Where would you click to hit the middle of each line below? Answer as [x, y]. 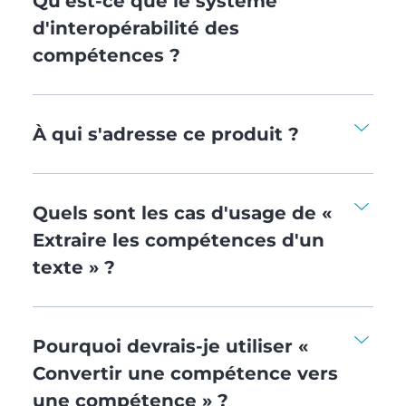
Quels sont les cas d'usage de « [182, 213]
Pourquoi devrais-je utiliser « [170, 346]
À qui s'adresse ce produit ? [165, 134]
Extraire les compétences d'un [178, 240]
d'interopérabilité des [135, 28]
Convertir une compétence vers [185, 373]
